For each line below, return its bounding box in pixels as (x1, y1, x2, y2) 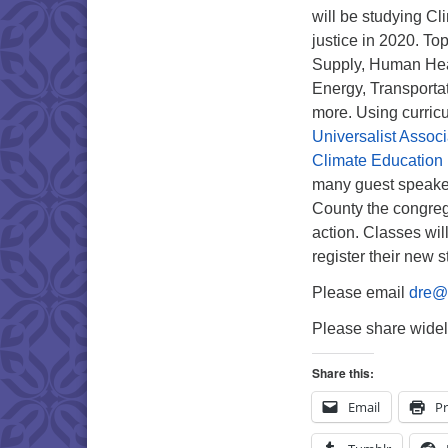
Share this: (312, 364, 374, 382)
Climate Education (312, 152, 443, 169)
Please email (312, 284, 409, 301)
